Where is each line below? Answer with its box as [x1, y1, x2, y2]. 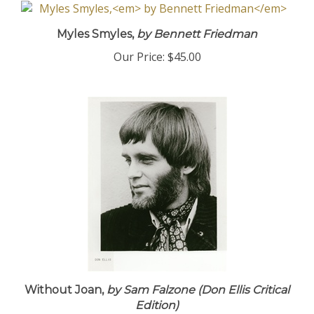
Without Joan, [25, 285, 104, 299]
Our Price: [113, 51, 165, 67]
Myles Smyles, [57, 29, 134, 43]
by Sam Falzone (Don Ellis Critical [104, 285, 289, 299]
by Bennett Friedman [134, 29, 257, 43]
